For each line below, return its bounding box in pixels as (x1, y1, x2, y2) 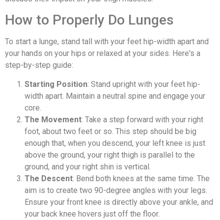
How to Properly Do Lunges (5, 12, 174, 28)
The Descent (25, 173, 73, 183)
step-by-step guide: (5, 60, 73, 70)
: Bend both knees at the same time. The (73, 173, 210, 183)
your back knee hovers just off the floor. (25, 209, 160, 219)
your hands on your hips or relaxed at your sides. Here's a (5, 49, 200, 58)
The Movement (25, 114, 82, 124)
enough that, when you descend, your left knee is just (25, 138, 205, 148)
